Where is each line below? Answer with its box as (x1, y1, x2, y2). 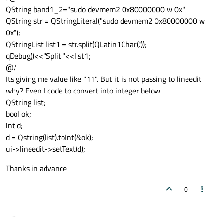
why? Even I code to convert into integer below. (6, 84, 162, 96)
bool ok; (6, 108, 31, 120)
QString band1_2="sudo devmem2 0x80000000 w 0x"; (6, 3, 187, 15)
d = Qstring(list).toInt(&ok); (6, 131, 93, 143)
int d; (6, 119, 23, 131)
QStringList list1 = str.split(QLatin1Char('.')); (6, 38, 147, 50)
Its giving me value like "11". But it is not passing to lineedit (6, 73, 201, 85)
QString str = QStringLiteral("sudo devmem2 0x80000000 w (6, 15, 205, 27)
